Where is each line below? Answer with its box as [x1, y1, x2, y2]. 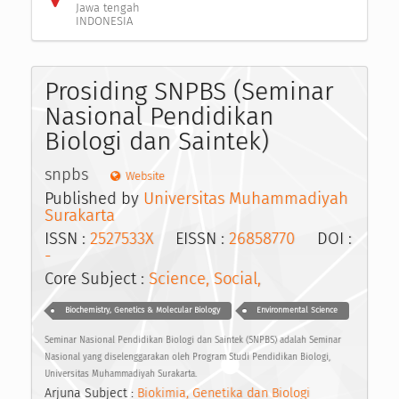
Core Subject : [45, 269, 149, 289]
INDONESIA [75, 13, 133, 28]
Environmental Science [256, 305, 338, 315]
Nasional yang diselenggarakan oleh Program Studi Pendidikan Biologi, [45, 351, 330, 362]
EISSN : [153, 229, 229, 249]
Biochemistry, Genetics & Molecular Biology [64, 305, 220, 315]
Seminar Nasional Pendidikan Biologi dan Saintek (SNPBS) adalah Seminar [45, 334, 341, 346]
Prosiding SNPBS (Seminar [45, 76, 333, 106]
